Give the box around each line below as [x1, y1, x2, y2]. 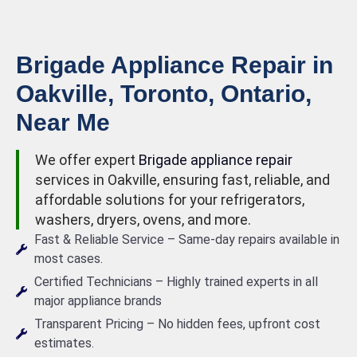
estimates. [33, 335, 94, 351]
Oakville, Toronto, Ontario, [16, 80, 312, 107]
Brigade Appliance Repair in [16, 52, 333, 78]
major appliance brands [33, 293, 162, 308]
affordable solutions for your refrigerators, [35, 191, 304, 208]
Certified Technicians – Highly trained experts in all [33, 274, 318, 289]
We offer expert [35, 151, 139, 168]
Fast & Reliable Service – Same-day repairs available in [33, 232, 339, 247]
